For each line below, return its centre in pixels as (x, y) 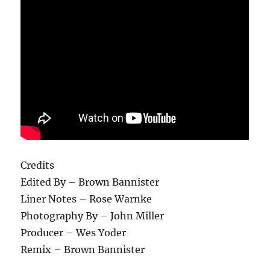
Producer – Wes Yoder (74, 233)
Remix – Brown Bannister (83, 250)
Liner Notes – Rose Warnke (86, 199)
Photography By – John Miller (93, 216)
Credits (38, 165)
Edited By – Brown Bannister (90, 182)
